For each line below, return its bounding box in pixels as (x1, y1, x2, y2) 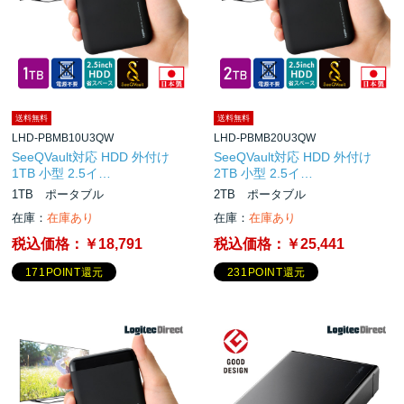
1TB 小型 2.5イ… (12, 165, 112, 180)
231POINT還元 (226, 266, 306, 280)
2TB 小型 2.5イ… (214, 165, 314, 180)
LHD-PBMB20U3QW (214, 131, 317, 144)
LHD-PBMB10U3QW (12, 131, 115, 144)
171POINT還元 (24, 266, 104, 280)
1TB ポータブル (12, 187, 105, 201)
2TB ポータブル (214, 187, 307, 201)
